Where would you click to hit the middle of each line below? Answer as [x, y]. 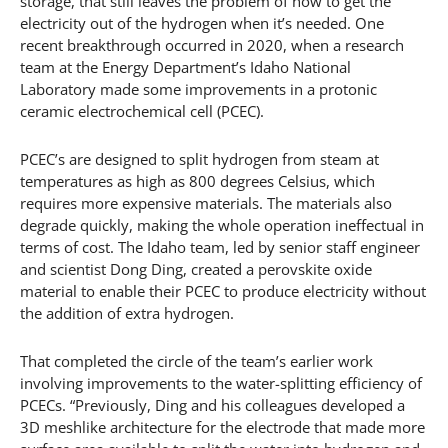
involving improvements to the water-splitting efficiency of [221, 382]
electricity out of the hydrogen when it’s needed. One [202, 22]
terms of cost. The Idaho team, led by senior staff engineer [220, 246]
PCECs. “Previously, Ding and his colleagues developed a [212, 404]
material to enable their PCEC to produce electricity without [223, 290]
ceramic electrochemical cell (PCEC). [142, 110]
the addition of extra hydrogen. [127, 312]
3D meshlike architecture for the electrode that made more [222, 426]
